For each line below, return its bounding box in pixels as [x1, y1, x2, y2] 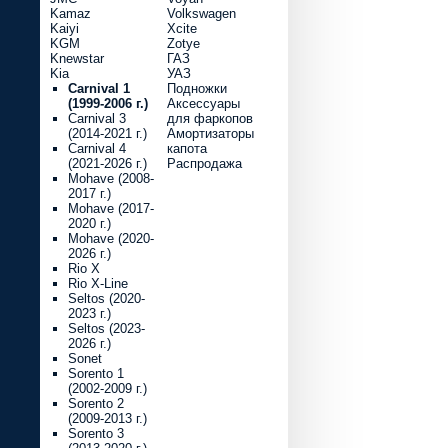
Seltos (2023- [68, 321, 145, 336]
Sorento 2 [68, 396, 124, 411]
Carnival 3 [68, 111, 126, 126]
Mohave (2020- [68, 231, 154, 246]
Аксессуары [167, 96, 240, 111]
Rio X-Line [68, 276, 128, 291]
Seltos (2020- [68, 291, 145, 306]
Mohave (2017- [68, 201, 154, 216]
